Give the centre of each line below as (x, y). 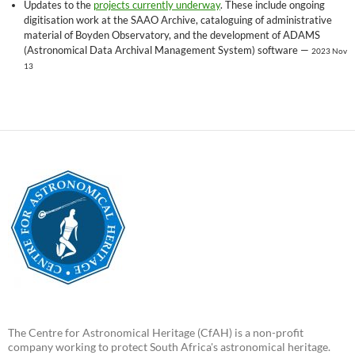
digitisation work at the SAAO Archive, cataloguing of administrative (178, 20)
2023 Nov (329, 51)
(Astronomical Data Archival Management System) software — (168, 50)
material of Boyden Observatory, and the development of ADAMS (172, 35)
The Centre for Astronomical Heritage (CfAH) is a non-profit (156, 333)
